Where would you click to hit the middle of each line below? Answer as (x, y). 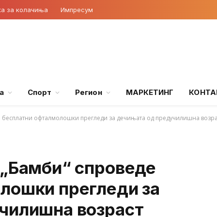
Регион (89, 92)
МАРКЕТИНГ (150, 92)
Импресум (77, 9)
